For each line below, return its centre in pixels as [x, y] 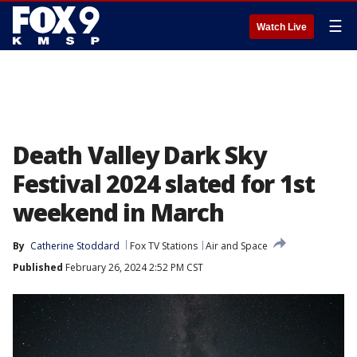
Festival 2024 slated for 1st [164, 184]
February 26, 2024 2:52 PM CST [133, 267]
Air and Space [237, 246]
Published [38, 267]
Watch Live [282, 27]
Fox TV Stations [164, 246]
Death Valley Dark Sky [139, 155]
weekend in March [118, 212]
